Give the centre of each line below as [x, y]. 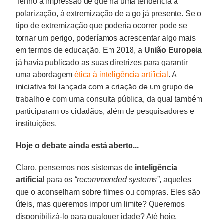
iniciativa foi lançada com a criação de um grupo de [105, 87]
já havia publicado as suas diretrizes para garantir [102, 62]
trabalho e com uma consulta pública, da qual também [109, 99]
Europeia [185, 50]
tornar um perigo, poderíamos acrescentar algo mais [106, 38]
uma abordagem [45, 74]
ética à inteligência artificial [121, 74]
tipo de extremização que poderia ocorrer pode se [102, 25]
